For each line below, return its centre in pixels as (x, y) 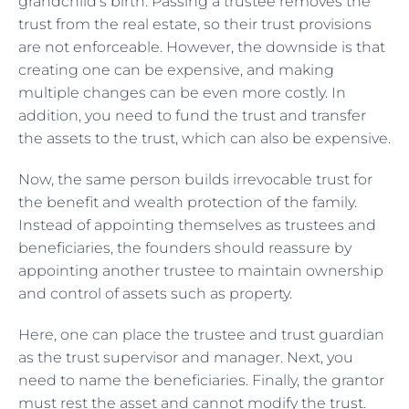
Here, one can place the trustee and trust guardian (201, 334)
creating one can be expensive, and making (176, 69)
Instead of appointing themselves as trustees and (197, 225)
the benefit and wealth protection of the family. (188, 202)
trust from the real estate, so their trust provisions (195, 24)
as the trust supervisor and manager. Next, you (186, 357)
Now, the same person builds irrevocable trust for (195, 179)
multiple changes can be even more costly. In (182, 92)
